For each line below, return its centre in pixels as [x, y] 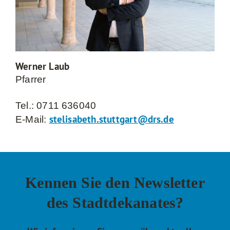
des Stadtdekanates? [115, 202]
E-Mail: [32, 119]
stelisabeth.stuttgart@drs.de [111, 119]
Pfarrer [31, 79]
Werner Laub [43, 66]
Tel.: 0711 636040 [56, 105]
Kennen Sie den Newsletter [115, 182]
